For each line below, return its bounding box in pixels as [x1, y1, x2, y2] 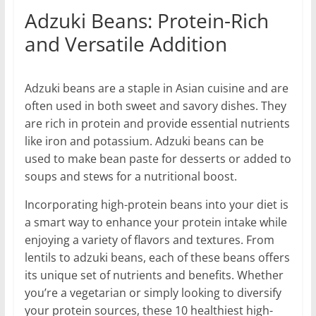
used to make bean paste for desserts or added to [24, 150, 291, 166]
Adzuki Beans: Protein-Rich [24, 6, 269, 34]
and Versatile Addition [24, 30, 227, 57]
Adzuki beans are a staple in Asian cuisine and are [24, 80, 288, 96]
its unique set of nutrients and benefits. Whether [24, 267, 284, 283]
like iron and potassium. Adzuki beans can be [24, 133, 264, 149]
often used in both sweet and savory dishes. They [24, 97, 286, 114]
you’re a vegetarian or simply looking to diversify [24, 284, 281, 300]
